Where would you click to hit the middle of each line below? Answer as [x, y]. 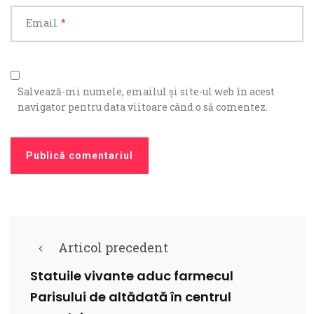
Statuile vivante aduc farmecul [132, 276]
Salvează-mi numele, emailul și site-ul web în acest [146, 91]
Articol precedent [113, 247]
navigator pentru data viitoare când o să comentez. [143, 107]
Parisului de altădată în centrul [131, 297]
